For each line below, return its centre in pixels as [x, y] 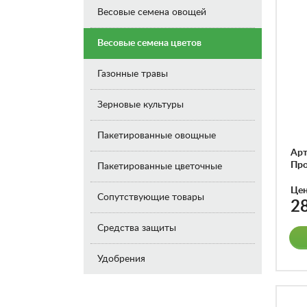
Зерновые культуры [140, 105]
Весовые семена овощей [152, 12]
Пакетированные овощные [157, 136]
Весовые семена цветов [149, 43]
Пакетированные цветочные [160, 167]
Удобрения [121, 259]
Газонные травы [133, 74]
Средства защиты [137, 228]
